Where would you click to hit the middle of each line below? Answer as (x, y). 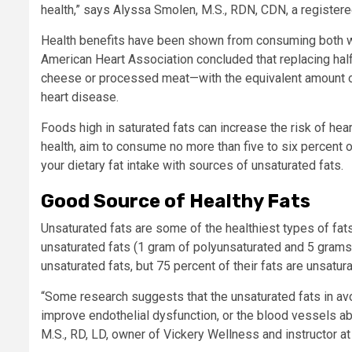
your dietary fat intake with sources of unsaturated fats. (194, 165)
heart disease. (80, 97)
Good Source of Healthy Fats (176, 201)
